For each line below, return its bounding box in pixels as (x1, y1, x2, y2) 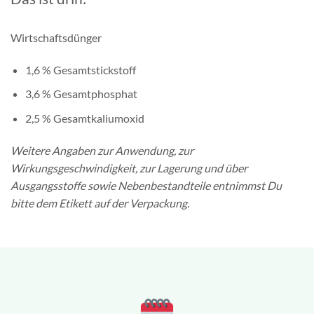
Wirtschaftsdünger (11, 30, 102, 44)
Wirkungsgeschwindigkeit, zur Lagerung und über (11, 161, 247, 175)
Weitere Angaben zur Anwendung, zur (11, 143, 193, 157)
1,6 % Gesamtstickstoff (25, 62, 136, 76)
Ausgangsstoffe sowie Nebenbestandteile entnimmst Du (11, 178, 282, 192)
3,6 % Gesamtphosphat (25, 87, 137, 101)
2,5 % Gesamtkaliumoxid (25, 111, 144, 125)
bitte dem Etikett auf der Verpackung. (11, 196, 189, 210)
